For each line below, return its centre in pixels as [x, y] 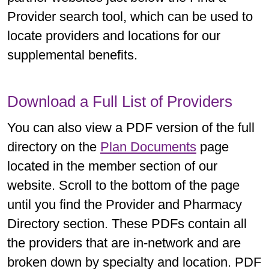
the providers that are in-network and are [124, 243]
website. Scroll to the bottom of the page [123, 185]
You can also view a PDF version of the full [131, 127]
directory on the [54, 147]
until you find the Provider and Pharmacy [125, 204]
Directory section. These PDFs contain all [127, 223]
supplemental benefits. [74, 55]
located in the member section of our [112, 166]
